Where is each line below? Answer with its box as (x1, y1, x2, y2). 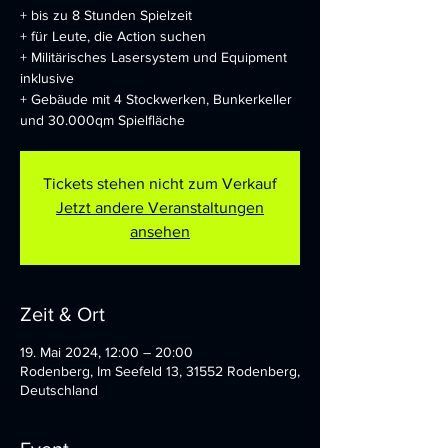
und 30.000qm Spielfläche (20, 112, 185, 128)
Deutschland (20, 382, 98, 398)
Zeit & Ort (20, 303, 105, 325)
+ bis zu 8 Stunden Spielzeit (20, 7, 192, 23)
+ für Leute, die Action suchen (20, 28, 206, 44)
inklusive (20, 70, 74, 86)
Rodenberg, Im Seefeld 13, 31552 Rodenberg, (20, 363, 300, 379)
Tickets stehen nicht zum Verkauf (43, 175, 277, 192)
